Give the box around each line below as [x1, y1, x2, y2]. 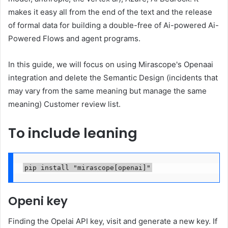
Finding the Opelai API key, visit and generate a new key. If [8, 216, 217, 226]
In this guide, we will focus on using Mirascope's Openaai [8, 59, 213, 69]
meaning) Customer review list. [8, 99, 121, 109]
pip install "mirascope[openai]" [24, 163, 151, 172]
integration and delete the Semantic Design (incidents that [8, 72, 218, 82]
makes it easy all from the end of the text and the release [8, 7, 212, 17]
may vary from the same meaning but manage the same [8, 85, 207, 96]
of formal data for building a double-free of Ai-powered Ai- [8, 20, 219, 30]
